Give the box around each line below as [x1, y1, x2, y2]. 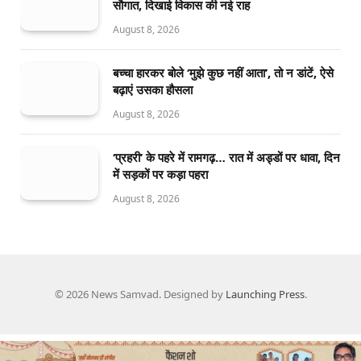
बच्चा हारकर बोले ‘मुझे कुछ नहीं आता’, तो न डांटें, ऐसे [113, 64, 334, 81]
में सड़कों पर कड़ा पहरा [113, 166, 208, 183]
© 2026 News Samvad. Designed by [54, 287, 226, 302]
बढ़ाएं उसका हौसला [113, 81, 193, 98]
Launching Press [225, 287, 305, 302]
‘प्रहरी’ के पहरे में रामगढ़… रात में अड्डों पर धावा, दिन [113, 149, 340, 166]
